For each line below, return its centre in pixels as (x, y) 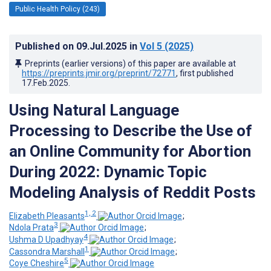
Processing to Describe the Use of (131, 130)
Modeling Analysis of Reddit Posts (132, 192)
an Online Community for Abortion (130, 151)
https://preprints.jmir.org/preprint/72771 (99, 73)
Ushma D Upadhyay (46, 239)
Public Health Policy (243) (57, 9)
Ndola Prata (31, 228)
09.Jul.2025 (103, 46)
